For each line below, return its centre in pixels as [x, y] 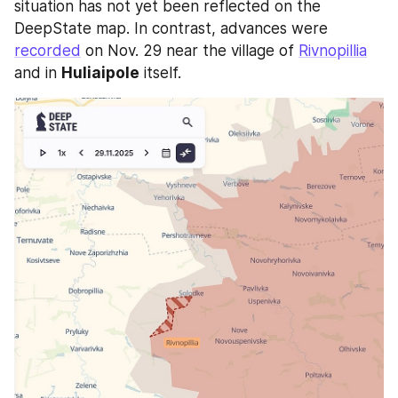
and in [38, 73]
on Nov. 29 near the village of [190, 51]
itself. [163, 73]
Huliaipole [100, 73]
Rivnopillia [333, 51]
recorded [48, 51]
